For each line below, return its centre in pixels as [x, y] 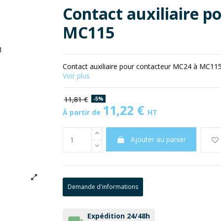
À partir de [83, 112]
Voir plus [76, 76]
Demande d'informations [103, 186]
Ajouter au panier [159, 140]
